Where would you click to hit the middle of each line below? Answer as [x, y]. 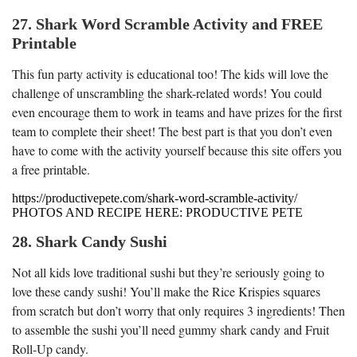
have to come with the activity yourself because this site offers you [177, 150]
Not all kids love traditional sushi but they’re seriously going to [168, 272]
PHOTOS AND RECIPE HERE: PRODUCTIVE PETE [157, 212]
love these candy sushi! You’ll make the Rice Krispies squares [166, 291]
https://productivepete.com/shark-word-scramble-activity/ [155, 198]
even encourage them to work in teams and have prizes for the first [177, 112]
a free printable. [51, 169]
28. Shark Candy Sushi [90, 241]
